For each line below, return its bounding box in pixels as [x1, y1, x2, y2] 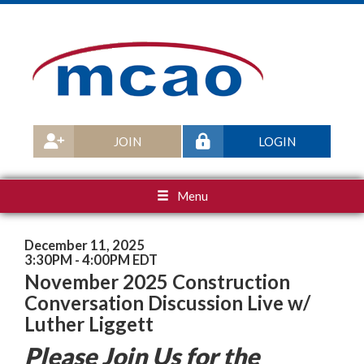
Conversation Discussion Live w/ [24, 291, 310, 314]
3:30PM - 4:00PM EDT [24, 252, 158, 268]
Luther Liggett [24, 312, 154, 336]
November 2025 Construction [24, 270, 290, 293]
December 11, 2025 [24, 237, 145, 253]
